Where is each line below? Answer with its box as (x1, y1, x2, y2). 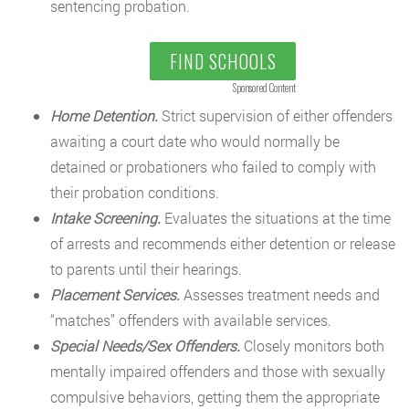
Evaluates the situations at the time (161, 208, 391, 228)
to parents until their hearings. (50, 259, 242, 279)
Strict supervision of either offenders (162, 106, 393, 126)
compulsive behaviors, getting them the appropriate (50, 387, 380, 407)
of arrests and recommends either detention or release (50, 234, 395, 254)
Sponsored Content (233, 80, 296, 96)
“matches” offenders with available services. (50, 310, 331, 330)
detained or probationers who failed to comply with (50, 157, 376, 177)
